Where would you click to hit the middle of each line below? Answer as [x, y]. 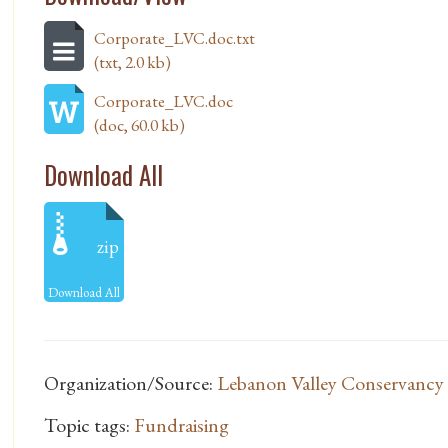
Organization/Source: [130, 383]
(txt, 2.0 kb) [132, 62]
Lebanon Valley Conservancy [330, 383]
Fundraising [181, 425]
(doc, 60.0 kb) [139, 125]
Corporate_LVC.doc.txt [174, 38]
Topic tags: [89, 425]
